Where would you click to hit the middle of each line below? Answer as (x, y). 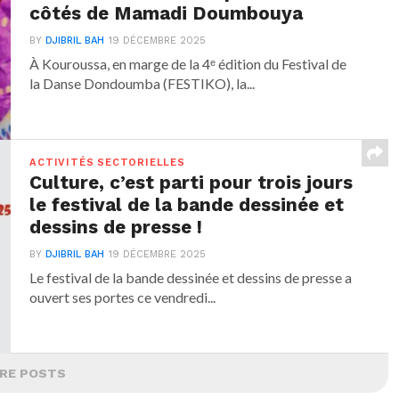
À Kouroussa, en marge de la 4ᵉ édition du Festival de (188, 64)
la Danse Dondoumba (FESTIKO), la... (142, 84)
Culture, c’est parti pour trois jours (191, 183)
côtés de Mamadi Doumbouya (172, 14)
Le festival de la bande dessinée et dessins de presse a (191, 278)
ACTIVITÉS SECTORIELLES (107, 163)
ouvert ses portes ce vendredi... (123, 297)
